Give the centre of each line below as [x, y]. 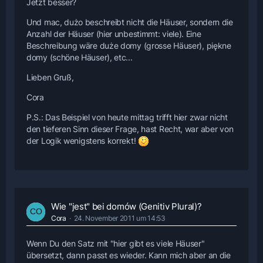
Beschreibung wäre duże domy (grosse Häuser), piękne [129, 45]
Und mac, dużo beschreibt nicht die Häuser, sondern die [130, 22]
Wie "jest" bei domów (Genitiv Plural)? [127, 207]
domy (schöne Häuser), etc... [80, 57]
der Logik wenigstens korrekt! [82, 140]
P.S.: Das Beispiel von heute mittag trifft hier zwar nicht [127, 117]
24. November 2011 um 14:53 [119, 218]
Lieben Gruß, [50, 77]
